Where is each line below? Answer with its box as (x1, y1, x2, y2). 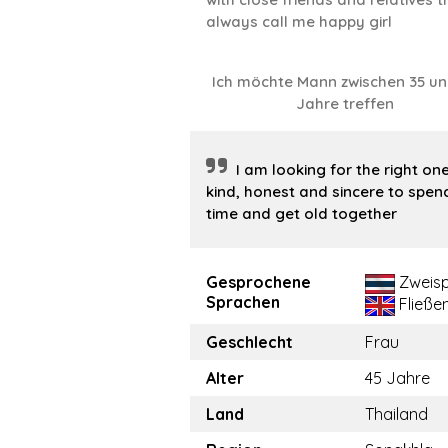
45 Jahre (365, 368, 430, 389)
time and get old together (206, 204, 397, 224)
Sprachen (206, 292, 280, 313)
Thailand (365, 404, 428, 425)
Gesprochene (206, 272, 311, 293)
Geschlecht (206, 332, 293, 353)
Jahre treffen (296, 94, 395, 114)
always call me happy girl (206, 12, 392, 32)
